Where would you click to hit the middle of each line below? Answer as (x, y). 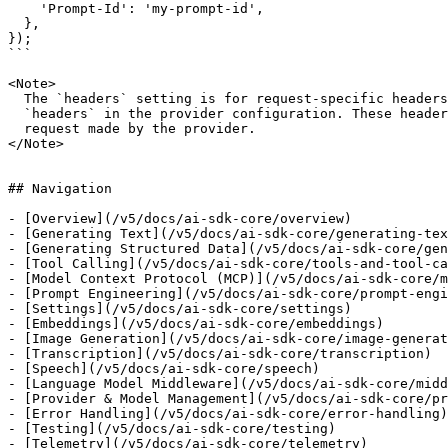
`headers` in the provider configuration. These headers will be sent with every (16, 113)
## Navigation (60, 188)
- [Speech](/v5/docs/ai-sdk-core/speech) (164, 368)
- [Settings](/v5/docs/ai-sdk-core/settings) (180, 308)
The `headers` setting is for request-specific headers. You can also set (16, 98)
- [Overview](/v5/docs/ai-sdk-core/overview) (180, 218)
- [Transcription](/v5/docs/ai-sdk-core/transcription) (220, 353)
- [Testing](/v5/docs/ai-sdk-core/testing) (172, 428)
